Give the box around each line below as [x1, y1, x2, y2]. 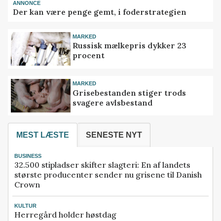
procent [73, 50, 105, 61]
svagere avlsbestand [73, 97, 153, 108]
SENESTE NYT [86, 130, 142, 139]
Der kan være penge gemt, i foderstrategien [13, 6, 187, 17]
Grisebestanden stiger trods [73, 87, 186, 98]
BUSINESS [14, 152, 41, 159]
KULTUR [14, 202, 37, 209]
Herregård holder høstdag [14, 210, 116, 220]
